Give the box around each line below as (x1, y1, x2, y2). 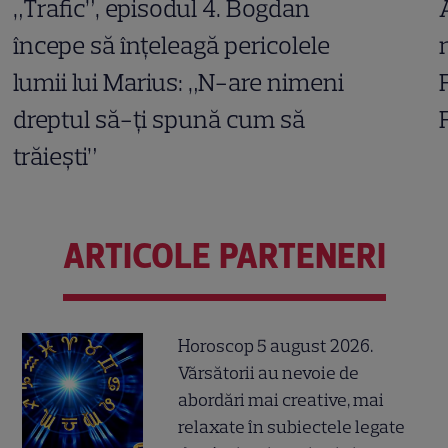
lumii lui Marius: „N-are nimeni (13, 66, 345, 97)
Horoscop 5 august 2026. (178, 335, 374, 358)
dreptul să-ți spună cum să (13, 103, 306, 134)
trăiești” (13, 140, 98, 171)
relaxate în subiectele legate (178, 416, 406, 439)
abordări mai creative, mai (178, 389, 385, 412)
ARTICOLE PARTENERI (62, 234, 386, 277)
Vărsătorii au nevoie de (178, 362, 360, 385)
